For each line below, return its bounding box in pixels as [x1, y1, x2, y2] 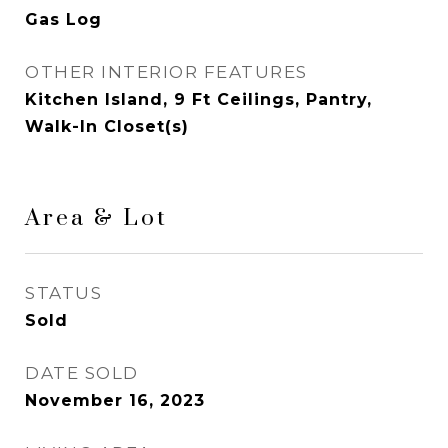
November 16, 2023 [25, 391, 205, 410]
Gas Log [25, 10, 102, 29]
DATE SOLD [25, 363, 139, 383]
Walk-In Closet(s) [25, 117, 189, 136]
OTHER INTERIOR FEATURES [25, 62, 308, 82]
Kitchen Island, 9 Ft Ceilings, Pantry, [25, 90, 372, 109]
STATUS [25, 283, 102, 303]
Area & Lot [25, 204, 168, 233]
